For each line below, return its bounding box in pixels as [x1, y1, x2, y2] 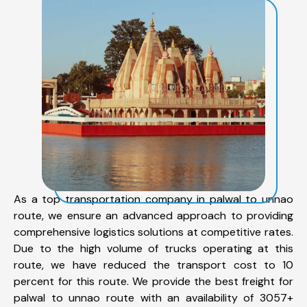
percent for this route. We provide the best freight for [14, 273, 293, 288]
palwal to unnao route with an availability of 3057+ [14, 290, 293, 305]
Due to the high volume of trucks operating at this [14, 241, 293, 256]
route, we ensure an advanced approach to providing [14, 208, 293, 223]
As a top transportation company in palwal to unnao [14, 191, 293, 206]
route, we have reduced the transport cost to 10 [14, 257, 293, 272]
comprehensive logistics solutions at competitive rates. [14, 224, 293, 239]
